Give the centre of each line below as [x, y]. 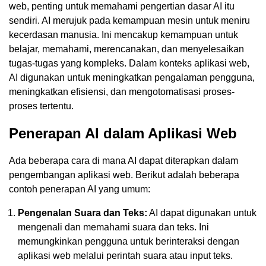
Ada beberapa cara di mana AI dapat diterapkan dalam [123, 160]
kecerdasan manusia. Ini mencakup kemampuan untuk [123, 34]
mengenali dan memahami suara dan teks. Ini [113, 227]
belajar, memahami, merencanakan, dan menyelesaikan [126, 49]
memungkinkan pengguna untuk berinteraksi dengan [129, 241]
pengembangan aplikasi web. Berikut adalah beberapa [124, 175]
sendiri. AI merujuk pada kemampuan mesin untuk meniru [129, 20]
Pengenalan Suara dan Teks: [83, 213]
